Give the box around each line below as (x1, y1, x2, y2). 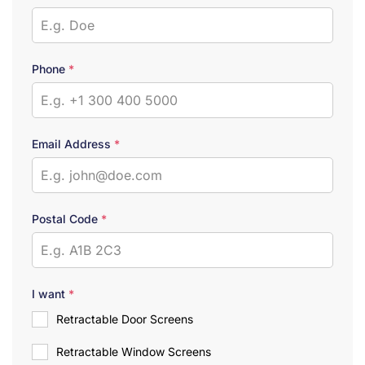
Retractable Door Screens (56, 311, 193, 326)
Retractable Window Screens (56, 344, 211, 358)
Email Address (32, 136, 114, 151)
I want (32, 286, 68, 301)
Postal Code (32, 211, 101, 226)
